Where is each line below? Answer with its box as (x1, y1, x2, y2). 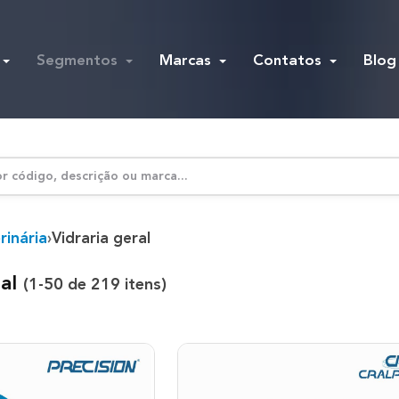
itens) (120, 276, 167, 293)
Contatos (252, 53, 326, 69)
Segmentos (36, 53, 122, 69)
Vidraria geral (52, 231, 151, 247)
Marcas (159, 53, 216, 69)
